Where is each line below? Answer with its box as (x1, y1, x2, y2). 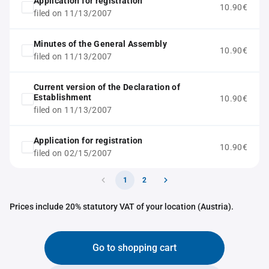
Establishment (34, 92, 92, 102)
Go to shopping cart (92, 242, 177, 253)
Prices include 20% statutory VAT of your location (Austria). (10, 202, 234, 211)
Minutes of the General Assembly (34, 39, 167, 49)
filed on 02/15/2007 (34, 148, 112, 158)
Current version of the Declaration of (34, 82, 180, 92)
